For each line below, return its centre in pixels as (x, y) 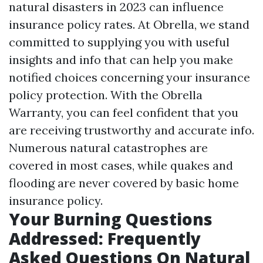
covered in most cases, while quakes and (121, 165)
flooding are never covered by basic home (124, 183)
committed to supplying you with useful (119, 42)
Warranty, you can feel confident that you (124, 112)
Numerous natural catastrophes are (108, 148)
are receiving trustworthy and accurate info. (131, 130)
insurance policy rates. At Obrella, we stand (129, 24)
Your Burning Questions (111, 219)
